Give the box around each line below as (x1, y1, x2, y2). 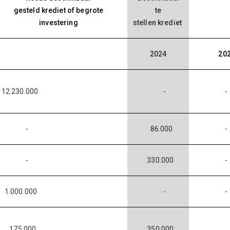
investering (39, 18, 78, 27)
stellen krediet (132, 18, 184, 27)
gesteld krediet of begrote (13, 6, 104, 14)
